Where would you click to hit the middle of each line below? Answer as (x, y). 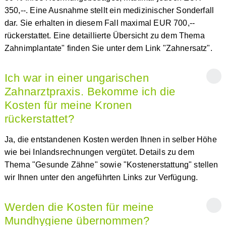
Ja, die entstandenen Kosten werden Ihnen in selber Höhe (110, 139)
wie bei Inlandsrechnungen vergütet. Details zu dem (99, 152)
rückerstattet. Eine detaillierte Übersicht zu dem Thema (104, 36)
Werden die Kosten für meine (79, 207)
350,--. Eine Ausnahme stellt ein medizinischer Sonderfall (109, 10)
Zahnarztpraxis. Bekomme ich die (90, 92)
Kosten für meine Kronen (68, 105)
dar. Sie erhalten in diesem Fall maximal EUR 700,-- (100, 23)
